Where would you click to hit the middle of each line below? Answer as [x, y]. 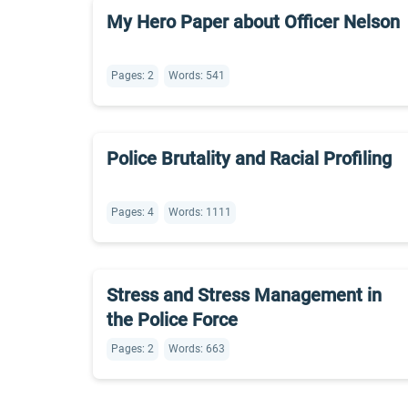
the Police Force [172, 320]
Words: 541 [197, 76]
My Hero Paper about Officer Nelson [253, 22]
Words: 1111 [200, 212]
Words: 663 [197, 349]
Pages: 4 [133, 212]
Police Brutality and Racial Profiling [249, 158]
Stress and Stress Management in [244, 295]
